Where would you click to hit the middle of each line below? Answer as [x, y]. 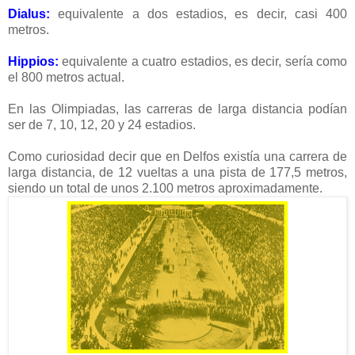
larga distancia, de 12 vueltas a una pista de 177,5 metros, [177, 173]
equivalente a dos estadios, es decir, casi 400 [202, 14]
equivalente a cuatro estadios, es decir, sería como [204, 62]
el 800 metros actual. [66, 78]
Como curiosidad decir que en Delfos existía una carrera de [177, 157]
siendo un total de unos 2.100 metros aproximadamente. [165, 189]
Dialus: [29, 14]
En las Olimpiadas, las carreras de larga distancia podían [177, 109]
